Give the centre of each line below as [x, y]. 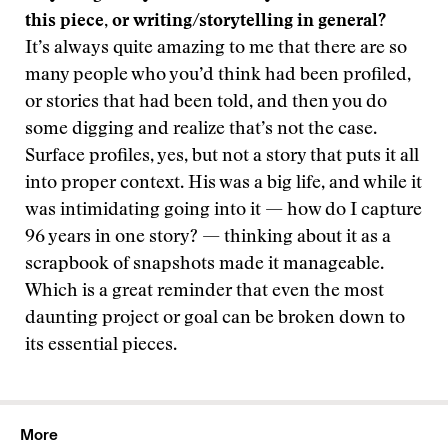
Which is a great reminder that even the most [204, 292]
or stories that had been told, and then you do [206, 103]
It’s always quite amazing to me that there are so [216, 49]
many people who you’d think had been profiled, [218, 76]
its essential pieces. [101, 346]
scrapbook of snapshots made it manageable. [204, 265]
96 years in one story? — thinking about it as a [208, 238]
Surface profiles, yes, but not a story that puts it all [222, 157]
